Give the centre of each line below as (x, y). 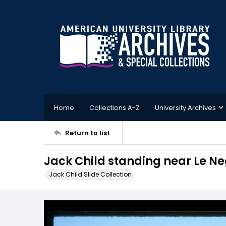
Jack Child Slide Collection (90, 174)
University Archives (185, 107)
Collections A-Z (115, 107)
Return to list (88, 133)
